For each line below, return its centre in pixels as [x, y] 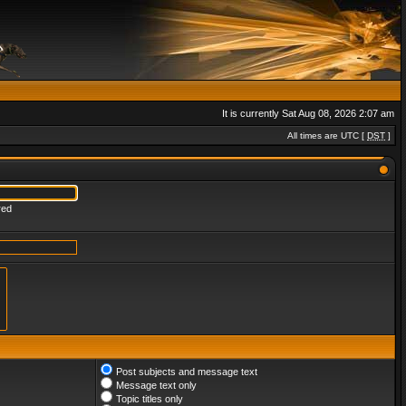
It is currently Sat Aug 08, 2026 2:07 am [308, 113]
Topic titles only [150, 399]
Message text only [156, 385]
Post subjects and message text [187, 372]
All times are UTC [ [327, 135]
